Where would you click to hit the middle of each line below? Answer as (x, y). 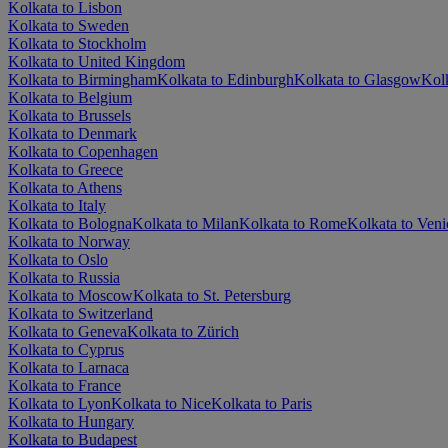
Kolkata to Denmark (72, 133)
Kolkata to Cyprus (66, 349)
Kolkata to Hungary (71, 421)
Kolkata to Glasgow (357, 79)
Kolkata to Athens (65, 187)
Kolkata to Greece (65, 169)
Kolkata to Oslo (58, 259)
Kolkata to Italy (57, 205)
